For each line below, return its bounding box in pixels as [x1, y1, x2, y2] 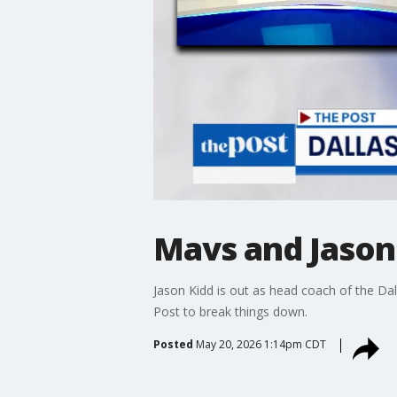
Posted [152, 336, 193, 352]
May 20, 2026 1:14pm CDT [195, 336, 326, 352]
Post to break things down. [152, 302, 307, 320]
